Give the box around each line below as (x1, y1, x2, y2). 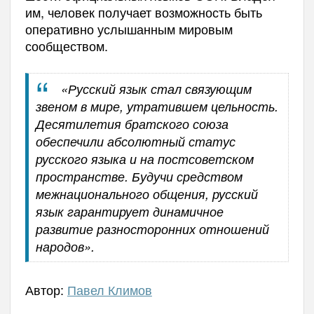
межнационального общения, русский (35, 185, 258, 203)
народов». (35, 238, 95, 256)
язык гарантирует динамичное (35, 203, 224, 221)
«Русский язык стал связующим (61, 80, 252, 98)
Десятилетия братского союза (35, 115, 228, 133)
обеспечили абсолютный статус (35, 132, 235, 151)
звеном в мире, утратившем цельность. (35, 97, 278, 116)
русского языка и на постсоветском (35, 150, 254, 168)
